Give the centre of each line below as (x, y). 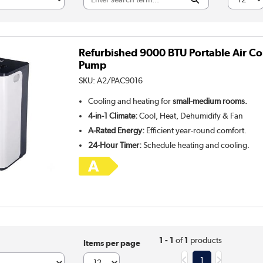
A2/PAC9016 (120, 80)
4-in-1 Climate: (113, 115)
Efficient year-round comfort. (196, 130)
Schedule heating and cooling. (196, 145)
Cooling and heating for (131, 101)
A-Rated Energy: (117, 130)
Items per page (112, 243)
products (205, 240)
